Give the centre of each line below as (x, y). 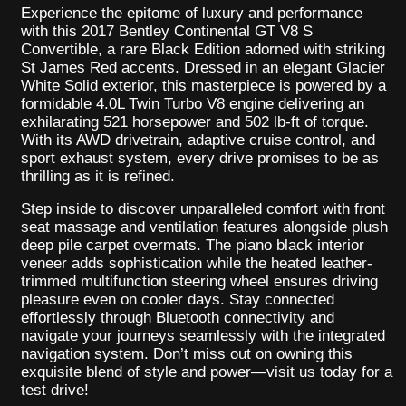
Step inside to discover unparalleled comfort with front (203, 209)
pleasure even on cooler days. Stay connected (178, 300)
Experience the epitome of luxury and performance (192, 14)
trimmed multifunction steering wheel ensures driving (199, 282)
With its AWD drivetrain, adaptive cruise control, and (198, 140)
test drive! (55, 391)
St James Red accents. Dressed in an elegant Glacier (203, 68)
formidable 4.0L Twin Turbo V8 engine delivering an (193, 104)
